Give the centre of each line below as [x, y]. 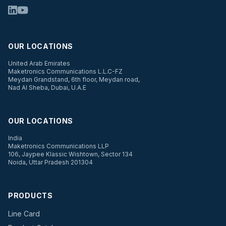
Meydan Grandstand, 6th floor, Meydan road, [74, 79]
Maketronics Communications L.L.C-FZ [65, 71]
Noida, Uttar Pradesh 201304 [50, 162]
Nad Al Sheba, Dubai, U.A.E [47, 87]
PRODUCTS [31, 195]
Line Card [24, 213]
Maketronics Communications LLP [59, 146]
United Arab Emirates [39, 63]
